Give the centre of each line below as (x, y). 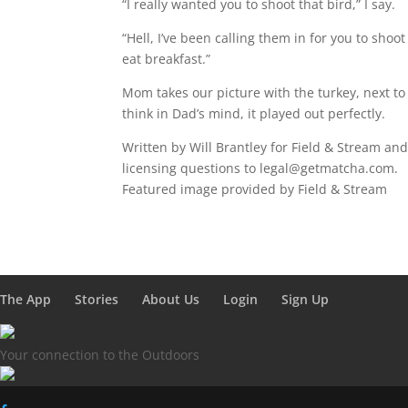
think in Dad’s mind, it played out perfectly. (254, 113)
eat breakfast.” (167, 59)
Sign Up (305, 299)
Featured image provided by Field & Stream (255, 189)
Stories (97, 299)
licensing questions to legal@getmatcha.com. (260, 168)
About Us (171, 299)
